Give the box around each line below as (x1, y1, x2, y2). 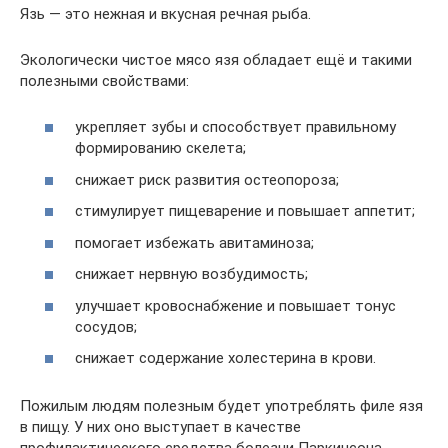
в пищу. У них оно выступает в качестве (20, 418, 301, 436)
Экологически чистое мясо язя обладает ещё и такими (20, 50, 412, 69)
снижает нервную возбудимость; (75, 265, 308, 283)
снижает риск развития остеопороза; (75, 170, 339, 189)
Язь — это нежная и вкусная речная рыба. (20, 4, 311, 23)
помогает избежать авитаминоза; (75, 233, 314, 252)
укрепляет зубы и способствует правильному (75, 118, 396, 136)
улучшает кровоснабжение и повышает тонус (75, 296, 396, 315)
